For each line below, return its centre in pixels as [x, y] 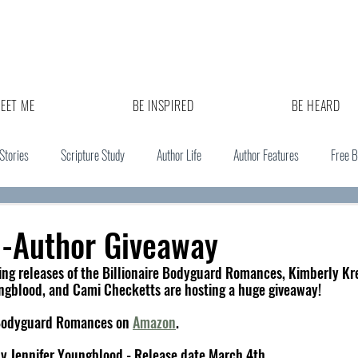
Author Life [179, 155]
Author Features [266, 155]
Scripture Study [93, 155]
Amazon [154, 322]
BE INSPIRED [163, 105]
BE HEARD [316, 105]
